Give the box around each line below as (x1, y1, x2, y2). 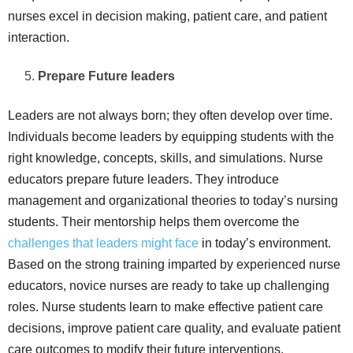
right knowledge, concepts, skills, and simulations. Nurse (8, 150, 323, 165)
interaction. (8, 30, 69, 44)
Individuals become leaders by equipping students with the (8, 129, 334, 143)
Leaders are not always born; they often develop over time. (8, 108, 333, 122)
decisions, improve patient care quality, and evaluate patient (8, 321, 340, 335)
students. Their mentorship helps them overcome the (8, 214, 299, 229)
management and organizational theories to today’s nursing (8, 193, 338, 207)
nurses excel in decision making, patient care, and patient (8, 9, 327, 23)
